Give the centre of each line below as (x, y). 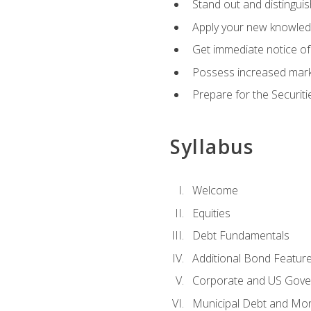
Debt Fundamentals (241, 236)
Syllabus (212, 146)
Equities (211, 213)
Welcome (215, 190)
